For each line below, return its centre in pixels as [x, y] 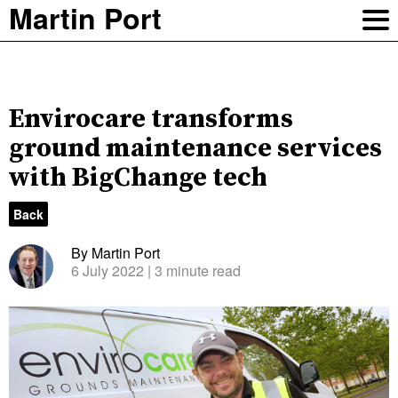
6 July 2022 [107, 271]
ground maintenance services [195, 148]
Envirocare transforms [151, 119]
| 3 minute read [192, 271]
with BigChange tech [138, 178]
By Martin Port [115, 253]
